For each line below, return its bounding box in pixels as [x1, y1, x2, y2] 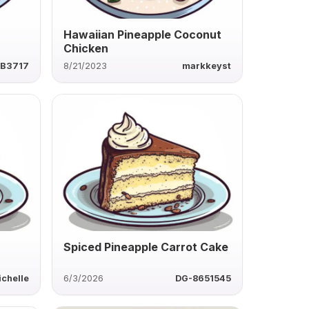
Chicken [63, 41, 108, 55]
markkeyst [181, 60, 231, 71]
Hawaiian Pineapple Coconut [63, 27, 221, 41]
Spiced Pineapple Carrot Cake [63, 239, 228, 254]
